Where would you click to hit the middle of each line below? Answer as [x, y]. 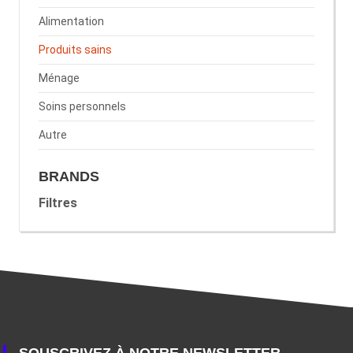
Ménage [59, 78]
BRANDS [69, 177]
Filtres [58, 203]
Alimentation [71, 22]
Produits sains [75, 50]
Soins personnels [82, 107]
